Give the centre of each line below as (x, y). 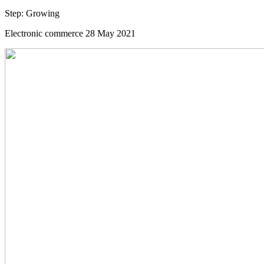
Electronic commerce (44, 33)
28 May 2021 (110, 33)
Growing (42, 13)
